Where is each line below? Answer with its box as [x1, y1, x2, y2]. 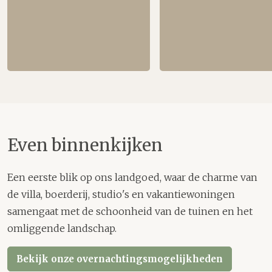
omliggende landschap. [7, 222, 117, 234]
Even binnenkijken [7, 134, 163, 156]
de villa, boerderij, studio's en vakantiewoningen [7, 188, 235, 200]
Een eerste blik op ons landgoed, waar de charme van [7, 171, 257, 183]
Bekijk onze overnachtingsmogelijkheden [16, 253, 223, 265]
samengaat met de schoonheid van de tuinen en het [7, 205, 253, 217]
